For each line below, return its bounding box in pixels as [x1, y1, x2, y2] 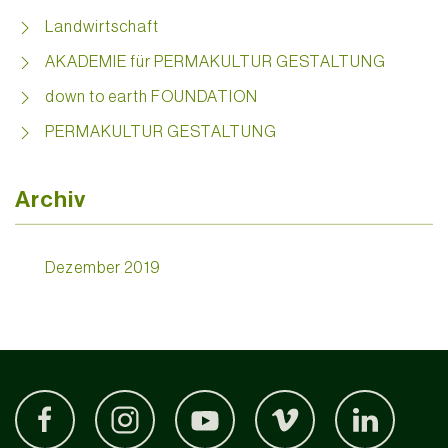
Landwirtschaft [45, 17, 159, 36]
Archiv [15, 186, 86, 214]
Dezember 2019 [45, 257, 161, 276]
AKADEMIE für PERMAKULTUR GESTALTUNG [45, 52, 386, 71]
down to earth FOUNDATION [45, 87, 258, 106]
